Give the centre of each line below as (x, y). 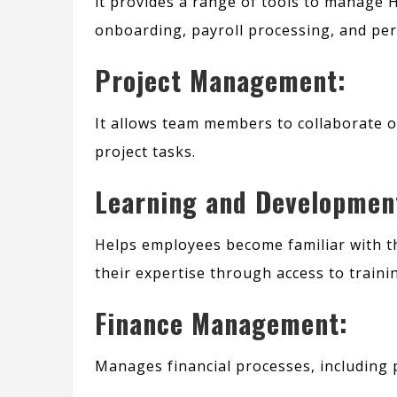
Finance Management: (222, 323)
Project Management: (225, 81)
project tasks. (145, 152)
